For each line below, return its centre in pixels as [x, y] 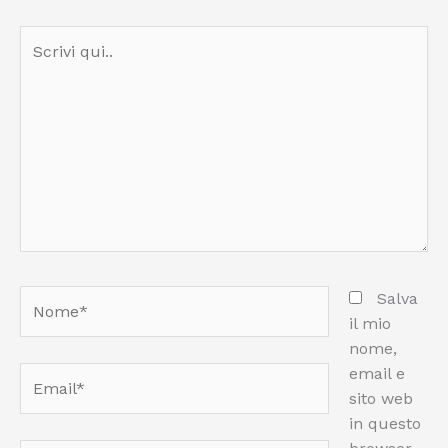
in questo [385, 423]
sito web [381, 398]
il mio [370, 323]
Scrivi [40, 37]
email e [377, 373]
